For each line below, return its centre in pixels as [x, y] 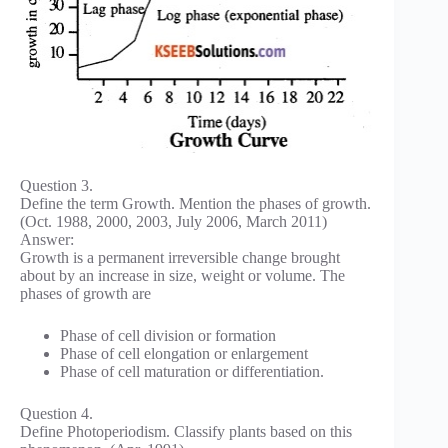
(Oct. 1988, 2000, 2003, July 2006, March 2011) [173, 221]
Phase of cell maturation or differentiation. [192, 371]
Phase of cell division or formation [168, 335]
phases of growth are [85, 293]
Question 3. [56, 185]
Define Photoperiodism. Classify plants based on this [186, 431]
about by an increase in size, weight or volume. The [182, 275]
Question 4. [56, 413]
